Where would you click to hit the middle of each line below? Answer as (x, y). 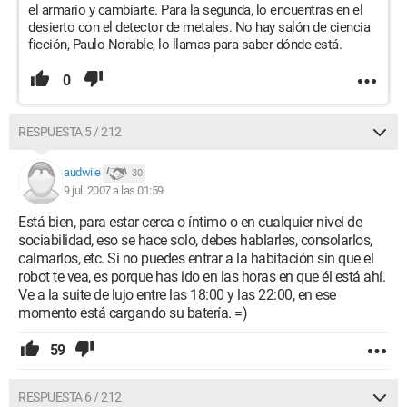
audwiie (82, 173)
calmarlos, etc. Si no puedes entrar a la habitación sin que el (196, 258)
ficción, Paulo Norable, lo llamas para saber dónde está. (185, 45)
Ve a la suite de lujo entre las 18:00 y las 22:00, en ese (177, 295)
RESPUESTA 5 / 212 (70, 132)
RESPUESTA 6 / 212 (70, 397)
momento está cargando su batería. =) (133, 313)
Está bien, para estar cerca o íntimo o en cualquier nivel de (190, 222)
